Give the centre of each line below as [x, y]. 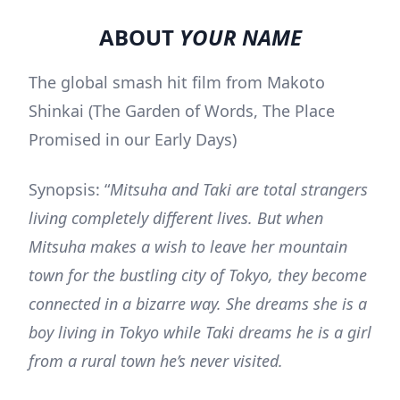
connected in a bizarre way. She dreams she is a [198, 304]
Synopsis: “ [69, 190]
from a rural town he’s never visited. [156, 361]
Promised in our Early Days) [133, 140]
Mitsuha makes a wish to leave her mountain [188, 247]
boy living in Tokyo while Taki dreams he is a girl [200, 333]
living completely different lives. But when [176, 218]
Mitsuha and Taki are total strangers [239, 190]
